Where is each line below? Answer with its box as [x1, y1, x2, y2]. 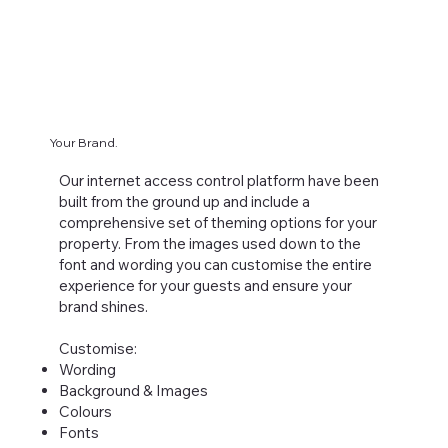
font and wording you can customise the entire [58, 255, 372, 275]
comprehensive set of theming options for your [58, 213, 377, 233]
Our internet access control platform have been [58, 171, 379, 191]
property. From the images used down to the [58, 234, 361, 254]
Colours [58, 402, 112, 422]
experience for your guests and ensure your [58, 276, 352, 296]
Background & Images [58, 381, 208, 401]
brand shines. [58, 297, 154, 317]
